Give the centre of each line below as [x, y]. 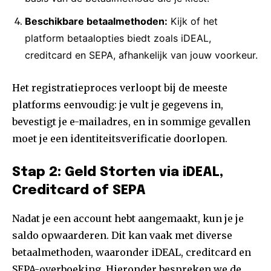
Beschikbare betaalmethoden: [96, 21]
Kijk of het [193, 21]
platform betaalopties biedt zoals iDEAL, [118, 38]
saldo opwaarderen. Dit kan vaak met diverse [122, 236]
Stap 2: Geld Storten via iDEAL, [118, 173]
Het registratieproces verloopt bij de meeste [120, 88]
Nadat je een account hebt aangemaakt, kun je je [128, 219]
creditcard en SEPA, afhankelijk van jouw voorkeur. [141, 55]
